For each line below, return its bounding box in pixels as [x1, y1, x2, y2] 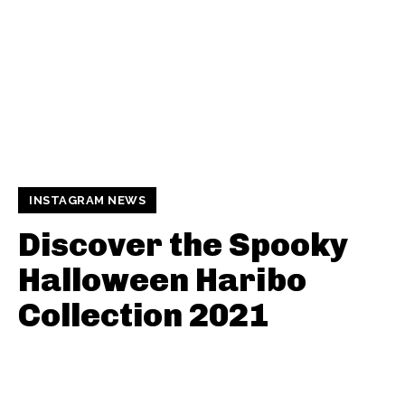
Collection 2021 [18, 296, 268, 335]
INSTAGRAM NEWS [29, 193, 146, 208]
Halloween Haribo [18, 260, 306, 300]
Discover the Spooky [18, 225, 348, 265]
